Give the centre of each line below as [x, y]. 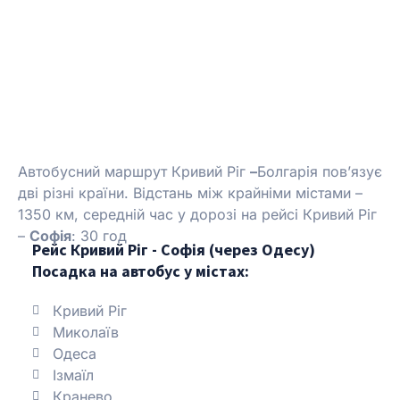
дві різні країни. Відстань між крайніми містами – [190, 192]
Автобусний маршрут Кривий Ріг [134, 171]
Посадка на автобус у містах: [141, 271]
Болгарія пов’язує [320, 171]
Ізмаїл [73, 375]
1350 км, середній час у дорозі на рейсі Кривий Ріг [197, 214]
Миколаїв [85, 332]
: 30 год [101, 235]
